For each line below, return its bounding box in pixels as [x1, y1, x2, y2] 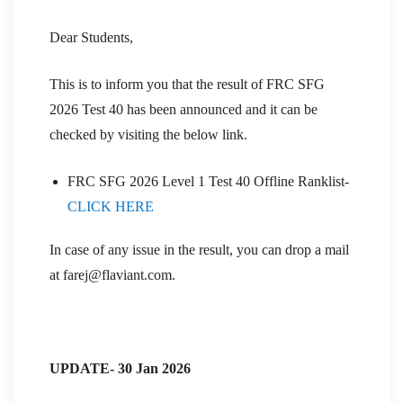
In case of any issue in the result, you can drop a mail [49, 241, 349, 257]
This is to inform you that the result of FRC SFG [49, 76, 325, 92]
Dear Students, [49, 29, 133, 45]
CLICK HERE [67, 198, 154, 214]
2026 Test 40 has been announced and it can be [49, 101, 318, 117]
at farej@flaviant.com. [49, 266, 175, 282]
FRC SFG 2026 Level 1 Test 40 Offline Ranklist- [67, 173, 349, 189]
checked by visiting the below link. [49, 126, 247, 142]
